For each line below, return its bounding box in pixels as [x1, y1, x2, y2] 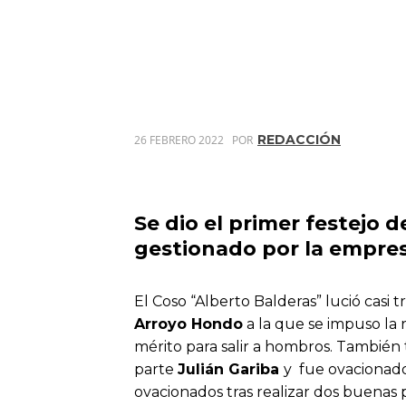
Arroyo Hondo [134, 315, 243, 333]
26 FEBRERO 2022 [134, 131, 224, 148]
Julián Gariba [178, 361, 284, 379]
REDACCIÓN [257, 130, 341, 148]
